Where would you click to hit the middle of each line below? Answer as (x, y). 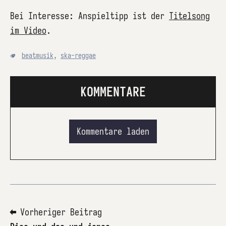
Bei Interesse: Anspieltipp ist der (90, 16)
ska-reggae (78, 55)
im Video (28, 30)
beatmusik (38, 55)
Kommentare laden (113, 132)
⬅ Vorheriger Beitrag (56, 212)
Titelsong (189, 16)
